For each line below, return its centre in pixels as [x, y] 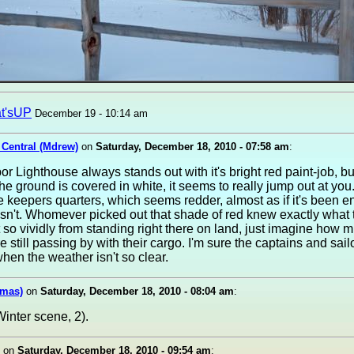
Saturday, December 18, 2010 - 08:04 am [137, 291]
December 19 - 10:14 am [91, 113]
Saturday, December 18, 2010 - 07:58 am [192, 147]
